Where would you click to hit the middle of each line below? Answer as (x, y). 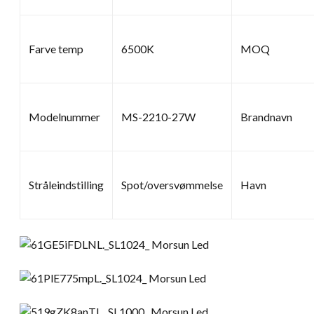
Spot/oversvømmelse (172, 184)
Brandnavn (266, 116)
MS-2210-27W (158, 116)
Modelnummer (64, 116)
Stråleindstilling (66, 184)
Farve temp (56, 48)
